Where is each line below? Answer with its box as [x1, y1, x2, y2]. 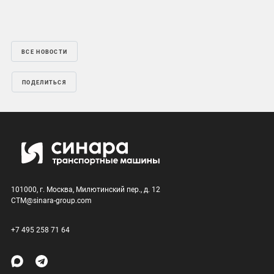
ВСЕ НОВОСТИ [21, 49, 68, 56]
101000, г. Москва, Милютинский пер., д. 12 [11, 185, 160, 194]
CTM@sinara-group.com [11, 196, 92, 206]
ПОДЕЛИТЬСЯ [22, 80, 66, 86]
